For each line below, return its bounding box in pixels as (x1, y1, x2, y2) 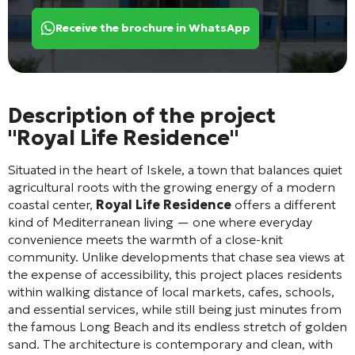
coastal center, (8, 196, 96, 212)
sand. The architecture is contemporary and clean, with (8, 335, 333, 352)
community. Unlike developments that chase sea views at (8, 248, 345, 265)
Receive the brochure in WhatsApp (55, 21, 250, 36)
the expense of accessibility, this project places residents (8, 265, 342, 282)
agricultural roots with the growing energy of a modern (8, 178, 335, 195)
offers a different (231, 196, 336, 212)
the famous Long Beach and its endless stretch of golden (8, 318, 347, 334)
